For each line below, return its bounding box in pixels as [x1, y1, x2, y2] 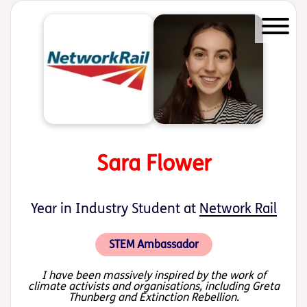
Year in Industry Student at [30, 201, 199, 217]
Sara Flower [96, 151, 211, 177]
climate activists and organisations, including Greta [27, 280, 280, 293]
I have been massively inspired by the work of [41, 269, 266, 282]
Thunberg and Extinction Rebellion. [68, 291, 239, 304]
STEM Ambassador [108, 238, 199, 251]
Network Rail [199, 201, 277, 217]
